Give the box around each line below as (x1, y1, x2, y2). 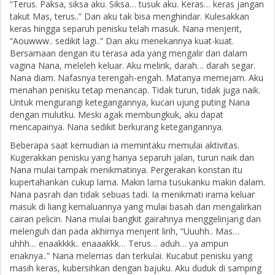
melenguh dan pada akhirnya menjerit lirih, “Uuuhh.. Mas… (10, 225, 239, 238)
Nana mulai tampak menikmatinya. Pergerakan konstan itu (10, 164, 242, 176)
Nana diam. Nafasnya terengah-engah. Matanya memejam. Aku (10, 72, 263, 84)
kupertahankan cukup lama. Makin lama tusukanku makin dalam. (10, 176, 265, 188)
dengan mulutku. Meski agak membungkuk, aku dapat (10, 109, 223, 121)
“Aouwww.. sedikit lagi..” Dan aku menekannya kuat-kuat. (10, 35, 234, 47)
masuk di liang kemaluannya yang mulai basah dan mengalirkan (10, 201, 261, 213)
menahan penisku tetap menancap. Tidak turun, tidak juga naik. (10, 84, 260, 96)
